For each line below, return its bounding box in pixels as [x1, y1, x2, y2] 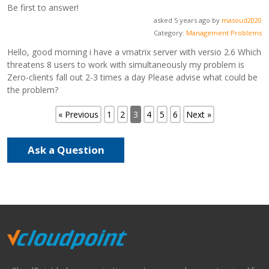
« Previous [58, 109, 98, 121]
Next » [186, 109, 211, 121]
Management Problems [186, 28, 262, 38]
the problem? [7, 84, 59, 96]
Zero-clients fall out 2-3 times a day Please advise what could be [7, 71, 258, 83]
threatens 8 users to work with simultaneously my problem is [7, 59, 245, 71]
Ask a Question [27, 143, 104, 157]
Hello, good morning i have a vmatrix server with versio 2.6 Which [7, 46, 262, 58]
